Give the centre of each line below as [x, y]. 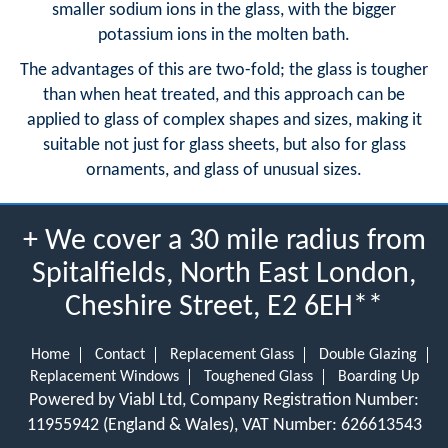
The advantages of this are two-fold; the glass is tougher [224, 70]
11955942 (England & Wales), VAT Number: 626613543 [224, 425]
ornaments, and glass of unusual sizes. [224, 170]
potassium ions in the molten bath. [224, 35]
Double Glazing [367, 354]
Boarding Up [378, 376]
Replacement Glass [231, 354]
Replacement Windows [104, 376]
